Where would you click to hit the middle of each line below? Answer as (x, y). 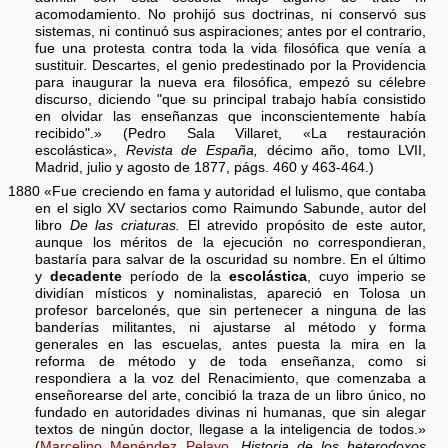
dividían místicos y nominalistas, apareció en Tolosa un (231, 294)
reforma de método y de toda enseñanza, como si (231, 362)
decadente (86, 277)
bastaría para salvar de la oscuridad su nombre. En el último (231, 260)
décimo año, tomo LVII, (342, 151)
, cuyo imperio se (367, 277)
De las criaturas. (124, 226)
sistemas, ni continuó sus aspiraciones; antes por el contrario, (231, 32)
